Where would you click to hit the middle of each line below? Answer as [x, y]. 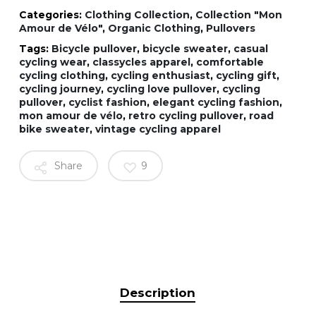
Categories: [51, 15]
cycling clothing [62, 76]
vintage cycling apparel [158, 129]
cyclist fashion [107, 103]
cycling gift [246, 76]
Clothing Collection [137, 15]
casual [250, 49]
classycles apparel [141, 62]
